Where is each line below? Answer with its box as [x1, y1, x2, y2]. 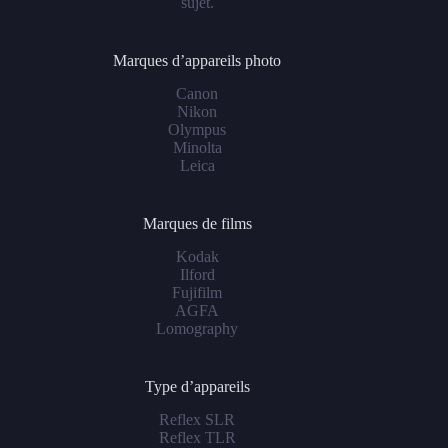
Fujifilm [172, 283, 223, 301]
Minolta [172, 139, 222, 157]
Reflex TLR [158, 428, 236, 446]
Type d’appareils [144, 377, 250, 395]
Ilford [179, 265, 215, 283]
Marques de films [142, 215, 252, 233]
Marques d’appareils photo [113, 52, 282, 70]
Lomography [156, 319, 239, 337]
